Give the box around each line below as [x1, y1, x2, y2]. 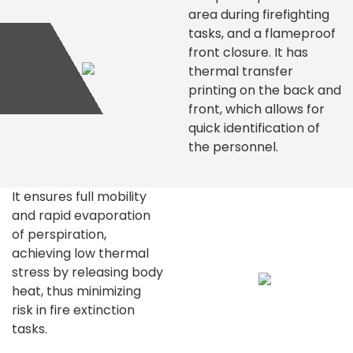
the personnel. [188, 138, 278, 156]
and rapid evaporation [12, 206, 150, 225]
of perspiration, [12, 225, 106, 243]
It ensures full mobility [12, 188, 147, 206]
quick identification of [188, 119, 320, 137]
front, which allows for [188, 100, 325, 118]
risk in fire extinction [12, 301, 135, 319]
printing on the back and [188, 81, 341, 99]
